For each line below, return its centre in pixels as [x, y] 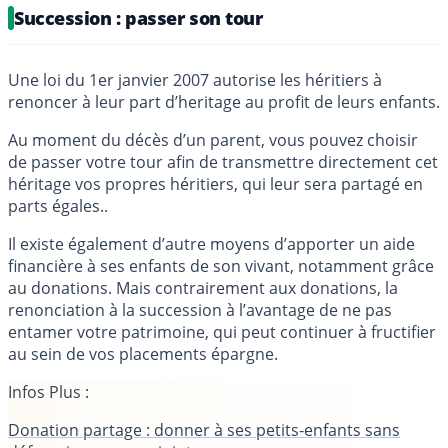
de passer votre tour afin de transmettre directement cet [223, 162]
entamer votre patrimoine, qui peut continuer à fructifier [222, 332]
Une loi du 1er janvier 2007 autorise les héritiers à [195, 80]
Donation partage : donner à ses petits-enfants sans [204, 430]
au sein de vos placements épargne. [143, 354]
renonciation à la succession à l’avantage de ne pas [200, 310]
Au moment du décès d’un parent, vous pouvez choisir [213, 140]
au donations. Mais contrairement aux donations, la [203, 288]
